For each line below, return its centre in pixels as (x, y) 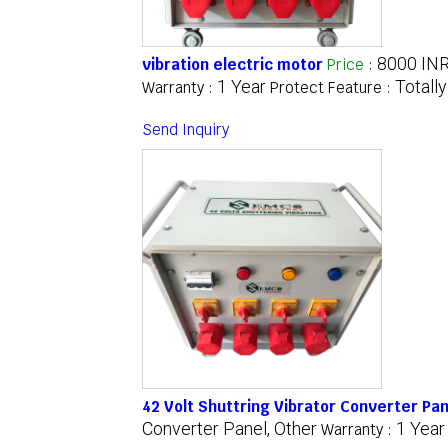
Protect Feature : (332, 88)
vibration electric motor (232, 65)
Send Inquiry (185, 130)
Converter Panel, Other (229, 429)
